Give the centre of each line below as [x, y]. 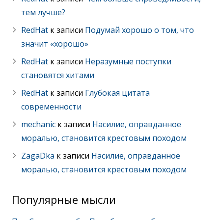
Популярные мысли [64, 199]
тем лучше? [43, 12]
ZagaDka [38, 155]
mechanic [39, 124]
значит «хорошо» [55, 43]
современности [52, 106]
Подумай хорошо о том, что [140, 30]
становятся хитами [58, 75]
